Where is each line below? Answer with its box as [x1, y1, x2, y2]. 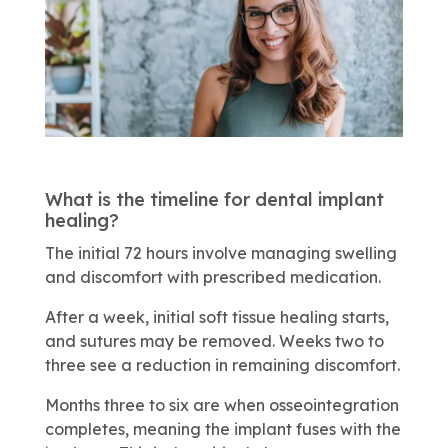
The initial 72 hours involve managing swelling [44, 242, 397, 263]
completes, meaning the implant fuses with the [44, 418, 401, 439]
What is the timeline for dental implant [44, 187, 384, 211]
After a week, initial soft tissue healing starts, [44, 306, 389, 327]
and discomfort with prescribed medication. [44, 266, 381, 287]
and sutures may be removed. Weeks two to [44, 330, 384, 351]
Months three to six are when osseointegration [44, 394, 399, 415]
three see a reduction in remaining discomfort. [44, 354, 400, 375]
